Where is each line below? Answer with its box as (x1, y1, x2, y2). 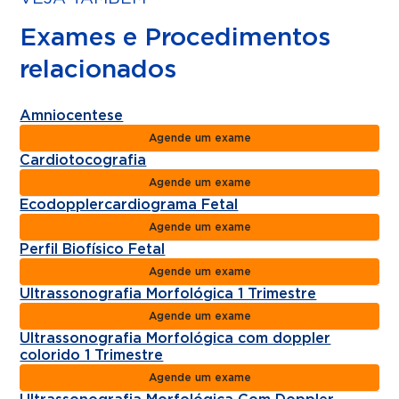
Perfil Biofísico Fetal (20, 241, 166, 256)
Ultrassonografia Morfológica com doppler (20, 330, 331, 346)
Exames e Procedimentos (20, 25, 331, 51)
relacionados (20, 57, 177, 83)
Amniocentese (20, 108, 124, 123)
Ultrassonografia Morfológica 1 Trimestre (20, 286, 317, 301)
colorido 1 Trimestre (20, 347, 164, 362)
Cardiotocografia (20, 152, 147, 167)
